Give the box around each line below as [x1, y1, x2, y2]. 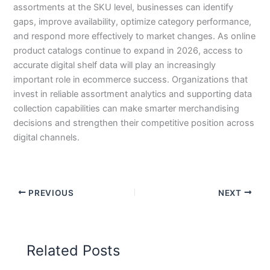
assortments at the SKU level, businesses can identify [13, 2, 234, 13]
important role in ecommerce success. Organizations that [13, 74, 248, 86]
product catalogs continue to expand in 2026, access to [13, 45, 243, 57]
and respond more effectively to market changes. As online [13, 31, 256, 42]
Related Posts [27, 242, 121, 260]
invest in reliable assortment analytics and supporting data [13, 89, 253, 100]
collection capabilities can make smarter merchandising [13, 103, 240, 115]
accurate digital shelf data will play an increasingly [13, 60, 216, 71]
